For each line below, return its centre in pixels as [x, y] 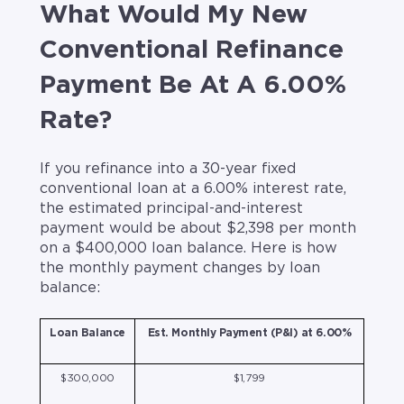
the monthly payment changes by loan [180, 268]
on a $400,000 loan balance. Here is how [188, 248]
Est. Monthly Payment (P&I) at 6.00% [249, 332]
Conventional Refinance [192, 50]
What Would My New [174, 15]
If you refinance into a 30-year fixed [168, 169]
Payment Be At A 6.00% [193, 85]
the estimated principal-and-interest [171, 209]
